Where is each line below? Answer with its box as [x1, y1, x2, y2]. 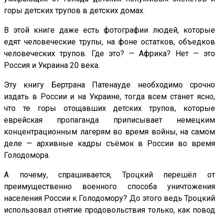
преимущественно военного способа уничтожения [4, 181, 215, 191]
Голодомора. [4, 150, 50, 160]
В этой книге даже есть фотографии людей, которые [4, 25, 215, 35]
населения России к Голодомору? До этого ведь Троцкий [4, 193, 215, 203]
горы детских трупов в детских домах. [4, 5, 145, 15]
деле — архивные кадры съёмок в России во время [4, 138, 215, 148]
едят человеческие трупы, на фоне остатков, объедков [4, 37, 215, 46]
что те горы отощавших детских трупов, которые [4, 103, 215, 113]
